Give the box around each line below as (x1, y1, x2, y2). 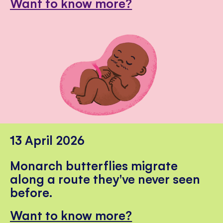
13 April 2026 (10, 131, 85, 148)
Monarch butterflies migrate (10, 157, 178, 174)
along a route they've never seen (10, 170, 201, 187)
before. (10, 184, 53, 201)
